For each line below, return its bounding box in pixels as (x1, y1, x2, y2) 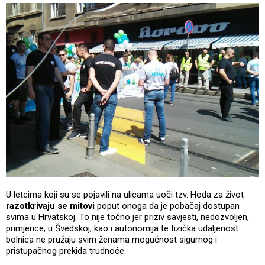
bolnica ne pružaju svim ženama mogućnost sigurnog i (6, 234, 217, 245)
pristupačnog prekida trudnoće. (6, 245, 126, 257)
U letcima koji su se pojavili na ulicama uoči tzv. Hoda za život (6, 189, 244, 201)
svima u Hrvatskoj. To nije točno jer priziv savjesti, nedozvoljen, (6, 212, 249, 223)
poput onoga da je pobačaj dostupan (95, 201, 240, 212)
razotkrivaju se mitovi (6, 201, 95, 212)
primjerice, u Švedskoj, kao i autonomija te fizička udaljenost (6, 223, 238, 234)
